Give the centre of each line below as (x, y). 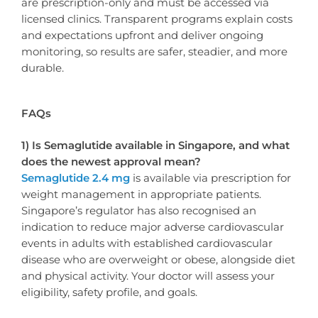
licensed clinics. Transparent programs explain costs (157, 19)
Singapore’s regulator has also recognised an (139, 210)
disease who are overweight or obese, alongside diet (158, 259)
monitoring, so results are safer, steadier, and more (154, 52)
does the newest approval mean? (111, 161)
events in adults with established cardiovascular (147, 243)
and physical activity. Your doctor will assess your (148, 275)
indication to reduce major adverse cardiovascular (153, 226)
